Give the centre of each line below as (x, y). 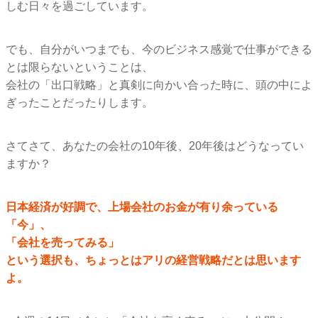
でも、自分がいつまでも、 (74, 49)
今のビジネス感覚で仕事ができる (227, 49)
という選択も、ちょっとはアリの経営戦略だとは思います (153, 260)
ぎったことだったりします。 (79, 102)
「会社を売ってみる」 (62, 242)
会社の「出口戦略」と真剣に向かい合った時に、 (131, 84)
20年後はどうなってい (246, 146)
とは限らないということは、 (79, 67)
